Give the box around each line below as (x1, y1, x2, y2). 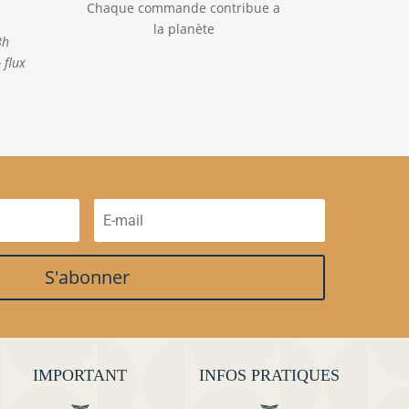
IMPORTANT (32, 366, 127, 385)
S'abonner (44, 264, 130, 289)
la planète (152, 20, 215, 38)
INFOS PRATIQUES (199, 366, 341, 385)
